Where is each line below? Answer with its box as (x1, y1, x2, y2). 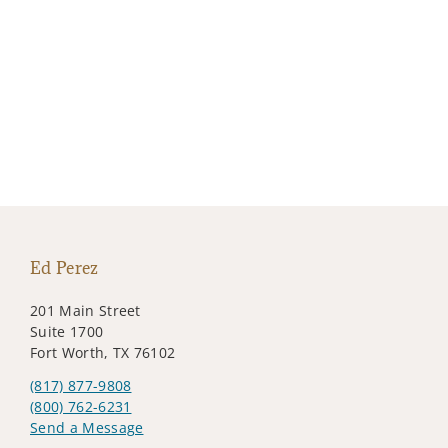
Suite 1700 (30, 321, 104, 341)
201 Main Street (30, 300, 141, 320)
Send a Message (30, 417, 144, 437)
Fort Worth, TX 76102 (30, 342, 176, 362)
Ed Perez (30, 256, 99, 279)
